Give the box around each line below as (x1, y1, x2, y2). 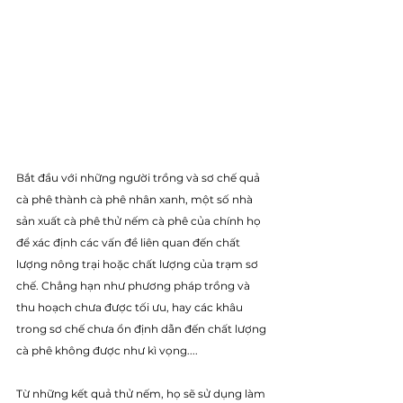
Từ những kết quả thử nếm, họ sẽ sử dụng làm (16, 386, 268, 400)
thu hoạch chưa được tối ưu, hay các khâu (16, 300, 246, 314)
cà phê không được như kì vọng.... (16, 343, 198, 357)
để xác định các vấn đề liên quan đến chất (16, 235, 243, 249)
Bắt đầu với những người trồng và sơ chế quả (16, 170, 263, 184)
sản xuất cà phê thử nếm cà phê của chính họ (16, 213, 264, 228)
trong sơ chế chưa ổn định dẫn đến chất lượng (16, 321, 269, 336)
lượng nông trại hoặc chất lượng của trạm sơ (16, 256, 261, 271)
